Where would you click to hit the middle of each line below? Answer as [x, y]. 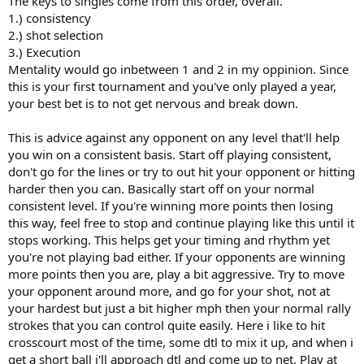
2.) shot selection [56, 35]
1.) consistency [50, 17]
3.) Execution [44, 52]
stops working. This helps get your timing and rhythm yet [169, 239]
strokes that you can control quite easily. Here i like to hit [167, 325]
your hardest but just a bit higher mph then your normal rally [180, 308]
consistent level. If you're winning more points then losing [171, 205]
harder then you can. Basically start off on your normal [161, 188]
